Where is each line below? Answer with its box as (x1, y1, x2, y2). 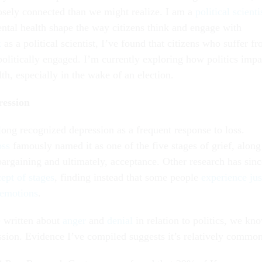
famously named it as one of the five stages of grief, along (10, 140, 261, 152)
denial (107, 215, 133, 227)
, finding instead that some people (54, 171, 201, 184)
